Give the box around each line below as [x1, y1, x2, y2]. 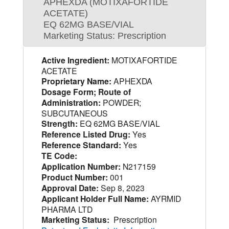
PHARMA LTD [41, 203, 93, 215]
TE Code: [41, 149, 77, 162]
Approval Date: [41, 181, 99, 194]
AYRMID [148, 192, 181, 204]
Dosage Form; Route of [41, 85, 131, 98]
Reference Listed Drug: [41, 128, 130, 140]
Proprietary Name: [41, 75, 111, 87]
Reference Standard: [41, 139, 121, 151]
